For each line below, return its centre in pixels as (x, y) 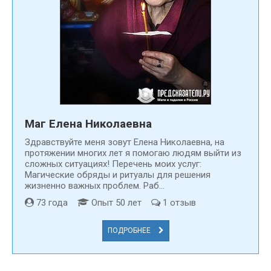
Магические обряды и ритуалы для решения (118, 175)
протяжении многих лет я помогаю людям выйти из (133, 153)
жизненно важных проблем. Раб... (95, 185)
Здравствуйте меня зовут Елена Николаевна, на (125, 142)
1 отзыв (178, 202)
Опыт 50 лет (120, 202)
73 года (56, 202)
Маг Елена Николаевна (88, 123)
